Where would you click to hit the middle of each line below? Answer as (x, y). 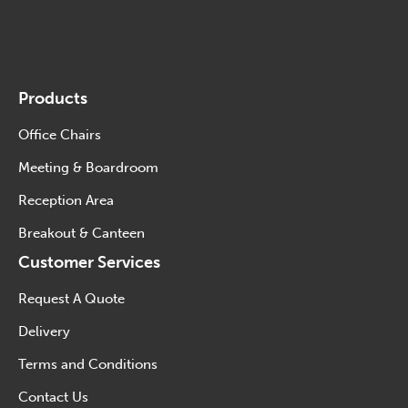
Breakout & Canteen (82, 233)
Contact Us (53, 397)
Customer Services (89, 262)
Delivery (44, 331)
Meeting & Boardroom (88, 167)
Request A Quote (71, 298)
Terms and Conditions (88, 364)
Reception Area (66, 200)
